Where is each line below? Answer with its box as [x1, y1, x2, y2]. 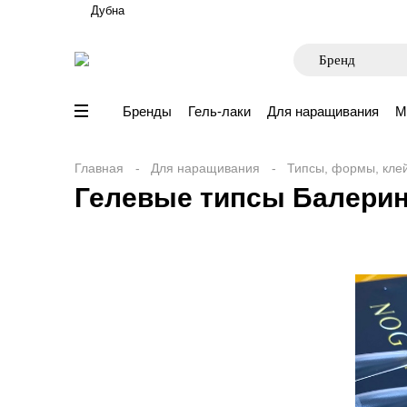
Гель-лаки [188, 104, 251, 119]
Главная [74, 161, 124, 175]
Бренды [123, 104, 172, 119]
